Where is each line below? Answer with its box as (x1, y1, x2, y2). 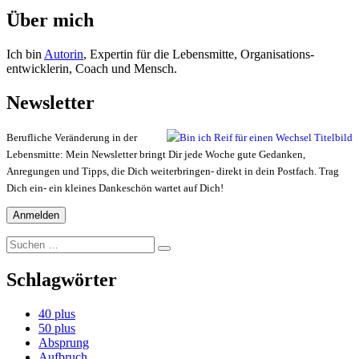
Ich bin (6, 46, 44, 61)
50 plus (38, 321, 75, 336)
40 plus (38, 307, 75, 321)
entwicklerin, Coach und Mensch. (6, 61, 177, 75)
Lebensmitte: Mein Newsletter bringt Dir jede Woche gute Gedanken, (6, 148, 305, 161)
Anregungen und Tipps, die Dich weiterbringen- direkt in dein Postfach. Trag (6, 165, 339, 178)
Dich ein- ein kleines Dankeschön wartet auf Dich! (6, 182, 224, 195)
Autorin (44, 46, 83, 61)
